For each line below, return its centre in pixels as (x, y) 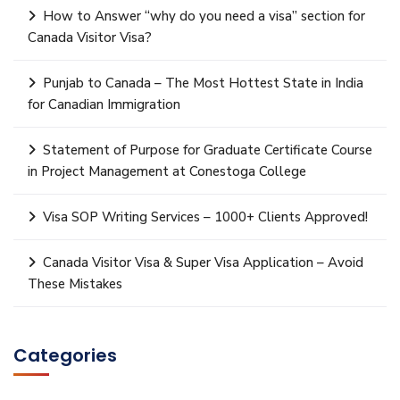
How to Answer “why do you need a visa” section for (204, 16)
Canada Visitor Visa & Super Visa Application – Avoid (203, 262)
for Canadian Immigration (104, 104)
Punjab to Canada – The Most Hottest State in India (203, 83)
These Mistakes (75, 284)
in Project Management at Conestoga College (167, 171)
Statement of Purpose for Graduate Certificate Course (208, 150)
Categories (65, 355)
